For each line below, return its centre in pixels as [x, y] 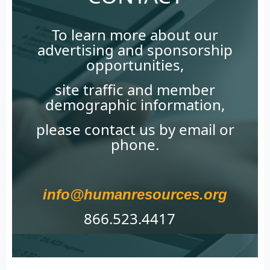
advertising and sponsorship [135, 50]
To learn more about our [135, 35]
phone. [135, 145]
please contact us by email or [135, 130]
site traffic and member [135, 90]
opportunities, [135, 65]
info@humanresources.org [135, 195]
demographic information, [135, 105]
